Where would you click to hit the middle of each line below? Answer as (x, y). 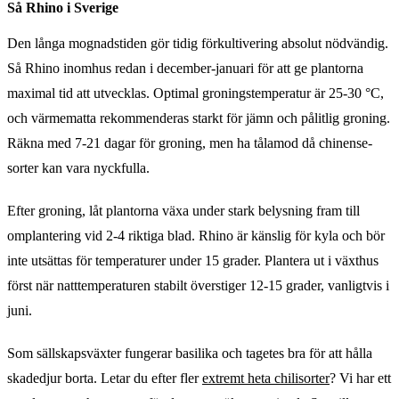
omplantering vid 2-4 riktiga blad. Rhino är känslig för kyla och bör (196, 235)
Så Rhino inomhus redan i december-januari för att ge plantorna (185, 68)
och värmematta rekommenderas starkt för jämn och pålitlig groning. (199, 118)
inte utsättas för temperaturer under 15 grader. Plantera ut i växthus (193, 260)
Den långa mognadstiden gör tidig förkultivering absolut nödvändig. (198, 43)
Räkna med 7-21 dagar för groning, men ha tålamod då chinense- (190, 142)
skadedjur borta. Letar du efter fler (105, 378)
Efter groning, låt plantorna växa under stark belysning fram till (183, 210)
